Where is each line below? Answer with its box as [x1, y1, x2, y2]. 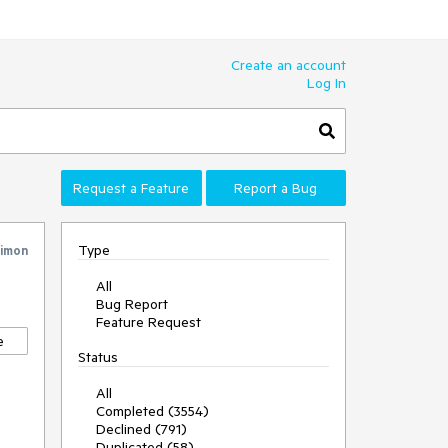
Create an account [231, 56, 346, 74]
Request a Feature [73, 179, 190, 197]
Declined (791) [96, 420, 187, 438]
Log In [307, 74, 346, 92]
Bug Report [96, 295, 168, 313]
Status [78, 348, 118, 366]
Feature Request [96, 313, 201, 331]
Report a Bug [234, 179, 318, 197]
